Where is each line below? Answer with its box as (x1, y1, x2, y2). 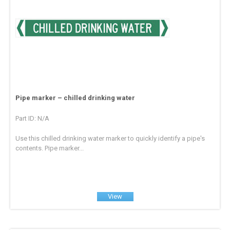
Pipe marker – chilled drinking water (15, 93, 136, 102)
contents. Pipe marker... (15, 144, 84, 152)
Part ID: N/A (15, 114, 50, 122)
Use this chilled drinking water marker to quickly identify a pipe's (15, 134, 205, 142)
